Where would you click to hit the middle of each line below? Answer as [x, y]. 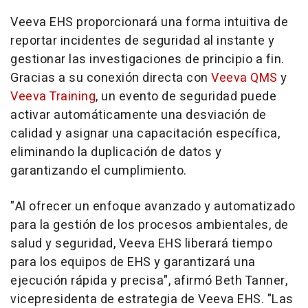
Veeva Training [53, 97]
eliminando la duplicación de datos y [116, 152]
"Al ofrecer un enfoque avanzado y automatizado [153, 207]
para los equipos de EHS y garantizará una [133, 262]
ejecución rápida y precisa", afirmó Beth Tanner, [149, 281]
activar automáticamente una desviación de [139, 115]
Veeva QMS [244, 78]
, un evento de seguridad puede [186, 97]
